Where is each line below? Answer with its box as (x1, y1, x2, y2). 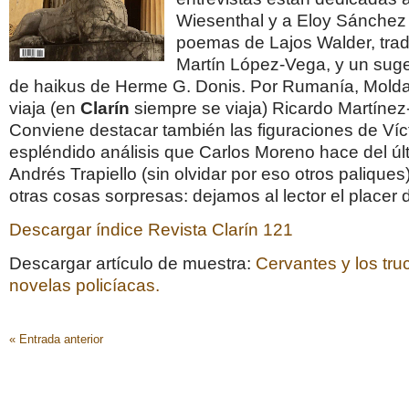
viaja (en (9, 98, 80, 118)
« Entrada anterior (9, 331, 103, 346)
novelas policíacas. (9, 275, 160, 295)
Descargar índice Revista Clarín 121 (9, 219, 293, 239)
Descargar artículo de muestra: (9, 253, 256, 273)
